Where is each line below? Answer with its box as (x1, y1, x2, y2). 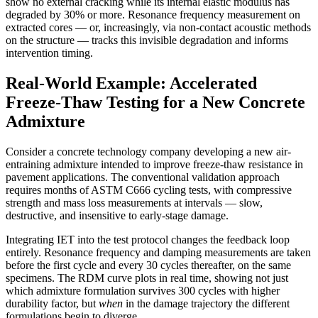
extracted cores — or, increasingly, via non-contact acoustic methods (6, 21, 311, 33)
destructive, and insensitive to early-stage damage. (6, 209, 229, 221)
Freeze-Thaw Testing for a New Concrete (6, 92, 305, 111)
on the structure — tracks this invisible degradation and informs (6, 33, 288, 46)
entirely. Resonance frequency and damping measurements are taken (6, 246, 311, 258)
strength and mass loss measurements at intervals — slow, (6, 196, 263, 209)
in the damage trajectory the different (123, 297, 290, 309)
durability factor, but (6, 297, 99, 309)
